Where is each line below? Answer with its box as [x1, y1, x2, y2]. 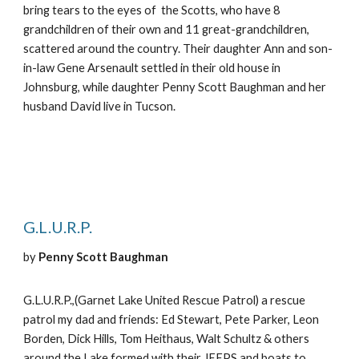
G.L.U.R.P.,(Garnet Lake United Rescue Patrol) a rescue [23, 293, 306, 307]
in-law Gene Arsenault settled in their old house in [23, 61, 281, 75]
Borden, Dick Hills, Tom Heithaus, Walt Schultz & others [23, 332, 310, 345]
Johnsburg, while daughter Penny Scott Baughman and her [23, 80, 327, 94]
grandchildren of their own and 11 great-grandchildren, [23, 22, 310, 36]
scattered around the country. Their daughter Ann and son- [23, 42, 333, 55]
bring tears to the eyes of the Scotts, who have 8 [23, 3, 281, 17]
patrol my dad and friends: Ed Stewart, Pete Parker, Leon [23, 313, 320, 326]
